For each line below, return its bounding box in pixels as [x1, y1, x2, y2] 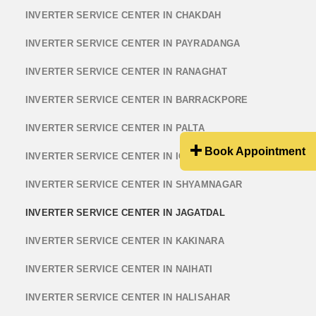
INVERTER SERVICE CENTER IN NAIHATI [25, 263, 213, 274]
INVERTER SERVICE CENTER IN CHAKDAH [25, 9, 221, 20]
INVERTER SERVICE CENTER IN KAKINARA [25, 235, 224, 246]
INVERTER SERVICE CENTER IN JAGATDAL [25, 207, 225, 218]
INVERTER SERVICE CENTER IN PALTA [25, 122, 205, 133]
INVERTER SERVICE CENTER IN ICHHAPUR [25, 150, 224, 162]
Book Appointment [202, 145, 305, 157]
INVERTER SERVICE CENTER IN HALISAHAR [25, 291, 231, 303]
